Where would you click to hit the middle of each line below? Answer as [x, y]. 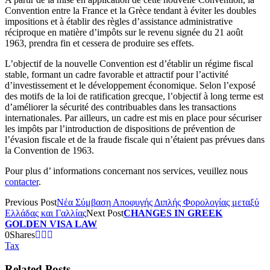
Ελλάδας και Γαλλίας [46, 213]
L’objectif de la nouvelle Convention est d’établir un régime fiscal [129, 63]
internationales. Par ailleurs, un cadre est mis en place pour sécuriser [133, 118]
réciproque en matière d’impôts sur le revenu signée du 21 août [124, 32]
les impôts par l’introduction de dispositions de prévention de [120, 128]
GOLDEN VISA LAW [51, 224]
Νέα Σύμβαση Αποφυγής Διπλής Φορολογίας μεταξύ [158, 202]
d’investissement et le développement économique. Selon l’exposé [130, 85]
